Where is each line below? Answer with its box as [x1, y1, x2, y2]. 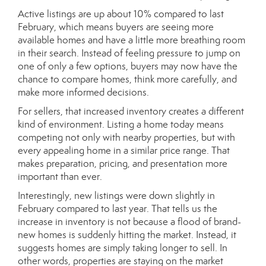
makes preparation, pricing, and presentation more [18, 157, 227, 170]
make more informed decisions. [18, 86, 149, 99]
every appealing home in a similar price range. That [18, 144, 230, 157]
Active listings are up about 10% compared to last [18, 8, 224, 20]
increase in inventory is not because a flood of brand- [18, 216, 241, 228]
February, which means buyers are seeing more [18, 21, 214, 33]
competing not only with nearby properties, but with [18, 131, 235, 144]
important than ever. [18, 170, 102, 183]
